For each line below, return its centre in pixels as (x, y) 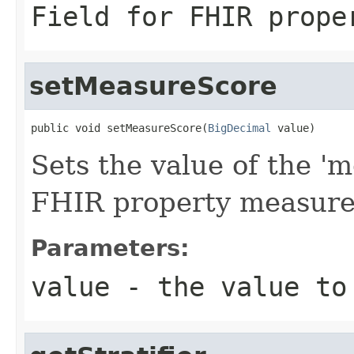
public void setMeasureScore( (119, 128)
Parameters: (110, 248)
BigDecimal (239, 128)
